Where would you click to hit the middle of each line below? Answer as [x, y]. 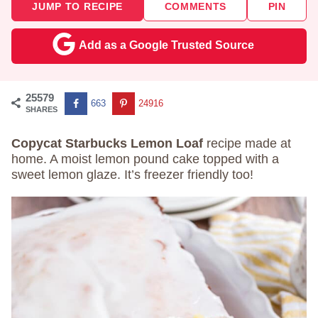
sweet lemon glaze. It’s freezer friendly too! [132, 175]
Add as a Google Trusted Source [166, 45]
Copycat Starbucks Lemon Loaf [107, 143]
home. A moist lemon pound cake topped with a [145, 159]
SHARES [42, 109]
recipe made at [247, 143]
